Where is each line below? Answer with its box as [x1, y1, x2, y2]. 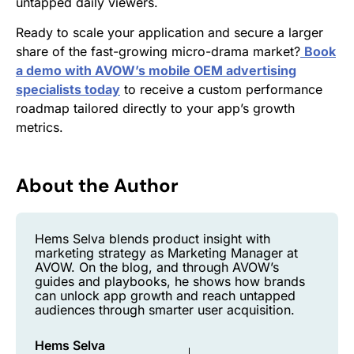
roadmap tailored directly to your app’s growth [16, 100, 295, 117]
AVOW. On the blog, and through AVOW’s [35, 259, 279, 276]
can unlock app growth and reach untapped [35, 288, 296, 304]
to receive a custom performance [120, 81, 322, 98]
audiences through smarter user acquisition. [35, 302, 295, 318]
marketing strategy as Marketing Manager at [35, 245, 298, 262]
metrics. [16, 119, 63, 136]
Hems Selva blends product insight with [35, 231, 270, 247]
